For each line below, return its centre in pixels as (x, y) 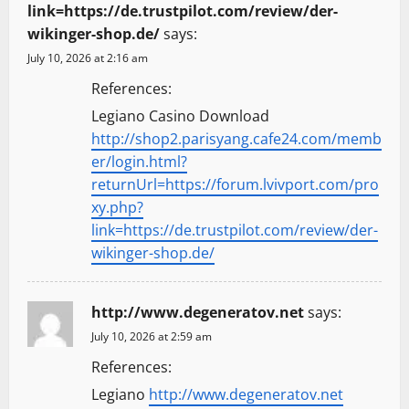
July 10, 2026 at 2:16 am (88, 58)
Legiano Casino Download (180, 116)
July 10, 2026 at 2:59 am (152, 337)
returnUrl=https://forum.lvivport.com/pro (235, 185)
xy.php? (117, 208)
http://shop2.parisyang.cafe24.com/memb (236, 139)
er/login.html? (139, 162)
